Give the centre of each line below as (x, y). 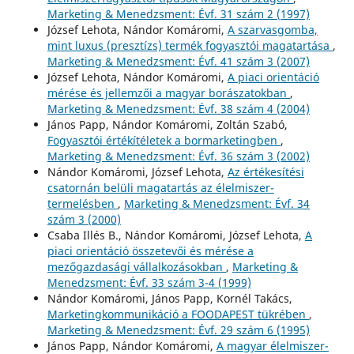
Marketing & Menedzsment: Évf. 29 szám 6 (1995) (178, 330)
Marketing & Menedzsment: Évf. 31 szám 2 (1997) (178, 13)
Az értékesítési (265, 171)
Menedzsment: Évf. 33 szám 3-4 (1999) (149, 282)
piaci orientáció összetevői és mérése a (150, 250)
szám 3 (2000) (84, 219)
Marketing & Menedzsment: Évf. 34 (217, 203)
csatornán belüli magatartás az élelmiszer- (160, 187)
